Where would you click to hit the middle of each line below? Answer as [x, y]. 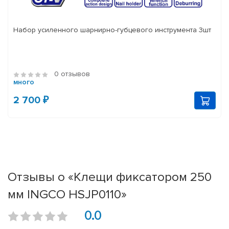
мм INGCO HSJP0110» [67, 194]
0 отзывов [72, 74]
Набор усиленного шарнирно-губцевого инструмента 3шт [112, 30]
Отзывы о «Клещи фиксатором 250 [110, 177]
